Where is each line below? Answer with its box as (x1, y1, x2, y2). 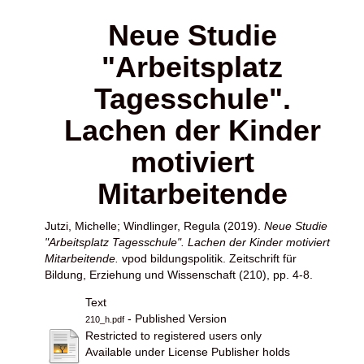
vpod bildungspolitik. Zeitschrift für (122, 251, 297, 265)
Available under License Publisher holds (85, 344, 290, 358)
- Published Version (124, 311, 227, 325)
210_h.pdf (85, 314, 124, 324)
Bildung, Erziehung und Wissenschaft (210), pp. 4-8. (45, 267, 313, 281)
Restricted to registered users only (85, 328, 262, 342)
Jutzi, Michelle (45, 219, 117, 232)
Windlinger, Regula (123, 219, 220, 232)
